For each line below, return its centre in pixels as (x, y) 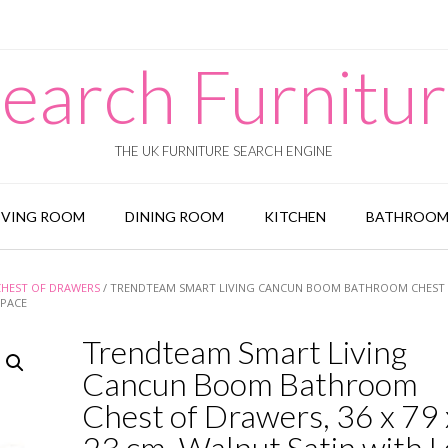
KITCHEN (294, 216)
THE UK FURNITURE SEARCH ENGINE (224, 151)
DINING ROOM (174, 216)
